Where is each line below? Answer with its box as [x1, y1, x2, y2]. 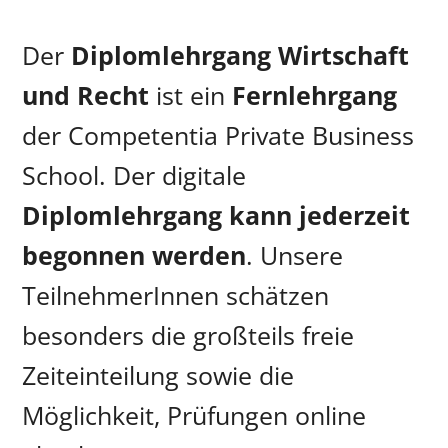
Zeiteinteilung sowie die [22, 357, 295, 392]
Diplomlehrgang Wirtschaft [71, 37, 410, 72]
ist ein [149, 77, 233, 112]
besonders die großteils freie [22, 317, 355, 352]
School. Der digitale [22, 157, 247, 192]
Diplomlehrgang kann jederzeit [22, 197, 411, 232]
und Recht [22, 77, 150, 112]
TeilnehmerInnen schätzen [22, 277, 330, 312]
